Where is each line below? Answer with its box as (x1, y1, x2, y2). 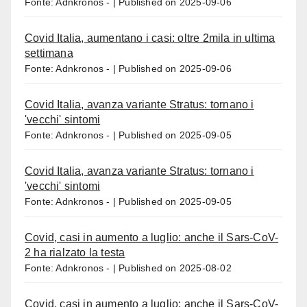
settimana (25, 47, 73, 59)
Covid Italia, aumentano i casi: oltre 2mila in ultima (25, 32, 275, 44)
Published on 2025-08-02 (119, 262, 232, 273)
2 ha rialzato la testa (25, 246, 125, 258)
